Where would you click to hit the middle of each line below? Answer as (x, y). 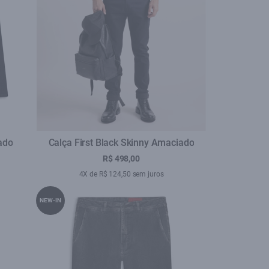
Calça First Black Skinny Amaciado (121, 143)
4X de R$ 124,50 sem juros (121, 174)
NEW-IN (50, 200)
